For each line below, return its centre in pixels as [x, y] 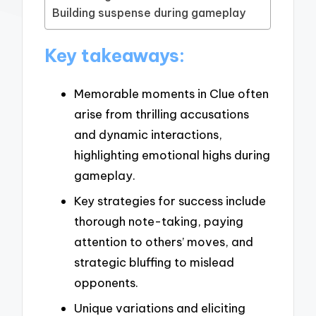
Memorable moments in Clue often [171, 94]
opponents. [106, 282]
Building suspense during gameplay [149, 12]
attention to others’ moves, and [164, 241]
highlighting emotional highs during [172, 155]
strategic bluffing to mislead [154, 262]
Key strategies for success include [170, 200]
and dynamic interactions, [148, 135]
